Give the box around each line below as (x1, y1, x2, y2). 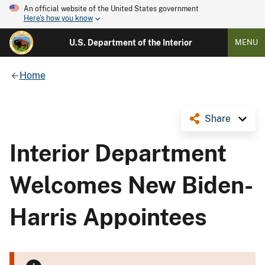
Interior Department (9, 139, 227, 167)
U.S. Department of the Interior (69, 38, 192, 47)
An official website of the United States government (24, 5, 199, 13)
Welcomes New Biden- (9, 171, 253, 199)
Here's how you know (24, 14, 93, 23)
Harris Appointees (9, 203, 207, 231)
